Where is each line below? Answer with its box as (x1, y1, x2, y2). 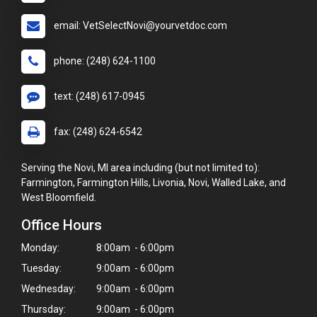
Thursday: (21, 304, 66, 316)
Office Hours (21, 217, 102, 234)
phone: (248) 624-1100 (54, 55, 156, 67)
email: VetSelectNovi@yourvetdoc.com (54, 20, 227, 32)
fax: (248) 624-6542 (54, 126, 142, 138)
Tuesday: (21, 263, 62, 275)
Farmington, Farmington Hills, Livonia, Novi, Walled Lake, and (21, 177, 286, 189)
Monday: (21, 242, 59, 254)
